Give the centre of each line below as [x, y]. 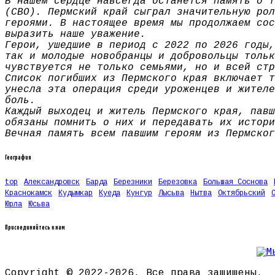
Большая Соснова [235, 183]
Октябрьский [242, 194]
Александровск [52, 183]
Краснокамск [29, 194]
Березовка [178, 183]
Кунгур [139, 194]
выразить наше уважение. [76, 34]
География [18, 157]
